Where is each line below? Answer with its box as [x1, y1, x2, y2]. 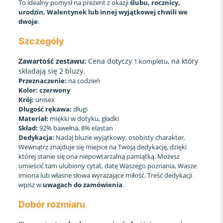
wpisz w [18, 180, 43, 189]
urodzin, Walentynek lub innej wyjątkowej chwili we [18, 7, 188, 16]
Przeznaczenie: [18, 76, 67, 85]
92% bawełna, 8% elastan [37, 123, 113, 132]
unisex [33, 95, 55, 104]
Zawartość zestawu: [18, 56, 88, 66]
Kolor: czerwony [18, 85, 70, 95]
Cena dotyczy [88, 56, 134, 66]
